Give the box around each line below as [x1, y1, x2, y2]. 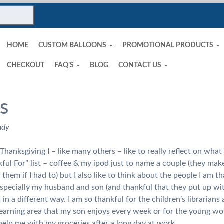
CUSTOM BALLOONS [38, 41, 106, 49]
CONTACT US [118, 61, 161, 69]
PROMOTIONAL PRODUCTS [122, 41, 213, 49]
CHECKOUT [6, 61, 44, 69]
